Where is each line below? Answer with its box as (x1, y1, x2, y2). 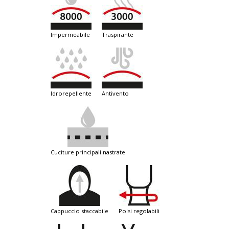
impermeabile (52, 31, 90, 39)
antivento (105, 89, 129, 98)
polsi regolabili (122, 207, 159, 215)
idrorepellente (52, 89, 91, 98)
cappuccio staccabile (54, 207, 108, 215)
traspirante (105, 31, 133, 39)
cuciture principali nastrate (54, 148, 125, 156)
